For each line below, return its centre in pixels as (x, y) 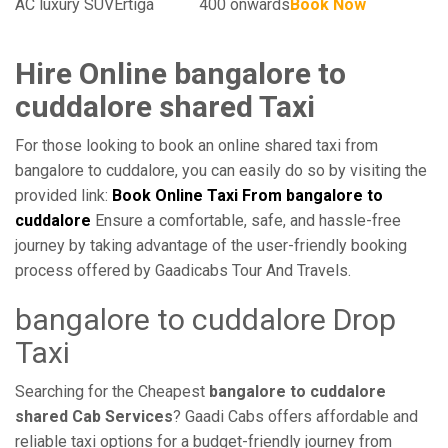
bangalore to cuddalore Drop (205, 319)
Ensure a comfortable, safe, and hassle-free (246, 220)
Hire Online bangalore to (180, 73)
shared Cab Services (94, 416)
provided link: (63, 195)
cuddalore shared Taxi (165, 106)
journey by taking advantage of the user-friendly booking (211, 245)
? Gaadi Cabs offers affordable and (295, 416)
